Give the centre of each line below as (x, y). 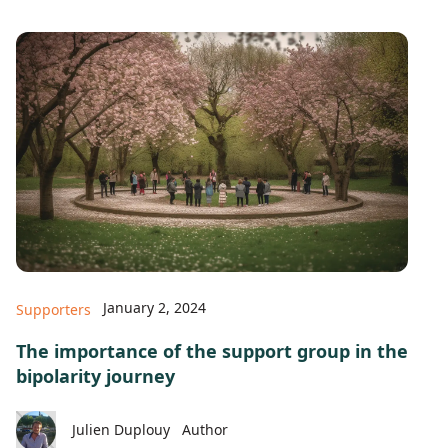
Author (205, 429)
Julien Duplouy (121, 429)
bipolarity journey (95, 376)
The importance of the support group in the (212, 351)
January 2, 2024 (154, 307)
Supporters (53, 309)
